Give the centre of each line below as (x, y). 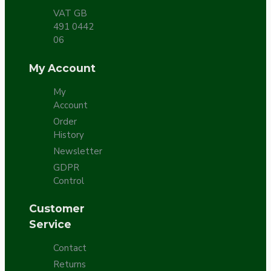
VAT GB (70, 14)
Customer (57, 209)
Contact (70, 248)
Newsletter (78, 151)
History (69, 135)
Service (50, 224)
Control (69, 181)
